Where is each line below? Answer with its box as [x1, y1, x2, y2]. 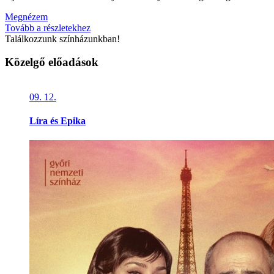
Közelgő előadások [5, 56, 98, 69]
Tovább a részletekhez [5, 22, 91, 33]
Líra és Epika [29, 116, 86, 127]
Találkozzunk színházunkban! [5, 33, 120, 44]
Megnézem [5, 11, 48, 22]
